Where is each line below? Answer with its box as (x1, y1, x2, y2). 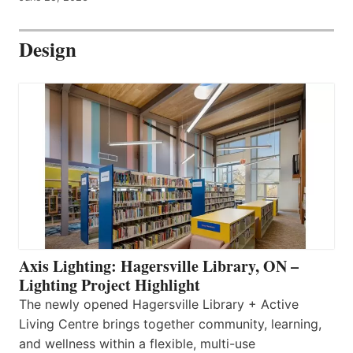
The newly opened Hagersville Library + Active (19, 295, 299, 312)
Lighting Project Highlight (19, 273, 200, 296)
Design (19, 35, 76, 65)
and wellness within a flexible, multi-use (19, 335, 255, 351)
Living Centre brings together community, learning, (19, 315, 321, 332)
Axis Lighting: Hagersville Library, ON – (19, 254, 299, 277)
